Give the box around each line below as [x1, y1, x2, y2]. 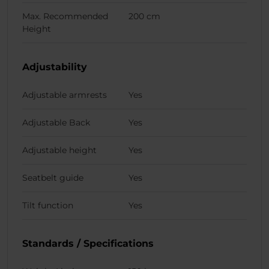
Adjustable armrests [22, 89, 107, 100]
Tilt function [22, 199, 73, 211]
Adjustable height [22, 144, 97, 156]
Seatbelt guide [22, 172, 83, 183]
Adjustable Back [22, 116, 90, 128]
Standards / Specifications [22, 237, 154, 249]
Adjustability [22, 61, 87, 73]
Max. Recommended [22, 10, 108, 22]
